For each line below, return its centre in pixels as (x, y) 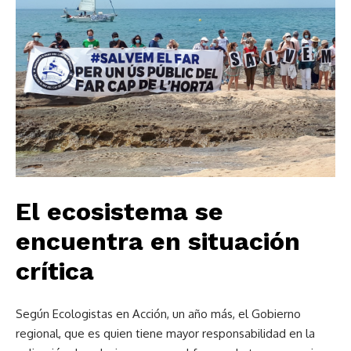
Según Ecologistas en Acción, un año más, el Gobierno (158, 313)
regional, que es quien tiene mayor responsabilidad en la (165, 333)
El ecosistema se (119, 211)
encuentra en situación (158, 241)
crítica (55, 271)
